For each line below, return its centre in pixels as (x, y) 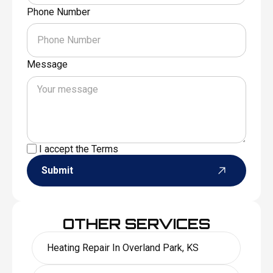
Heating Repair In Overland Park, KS (123, 247)
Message (47, 65)
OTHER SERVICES (136, 223)
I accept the (64, 149)
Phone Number (58, 12)
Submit (57, 171)
